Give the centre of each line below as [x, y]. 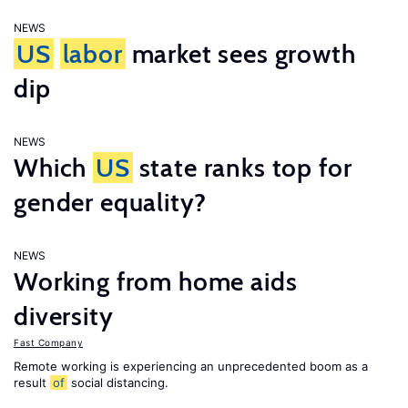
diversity [64, 316]
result [32, 382]
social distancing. [118, 382]
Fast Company [48, 342]
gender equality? [110, 202]
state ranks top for [242, 168]
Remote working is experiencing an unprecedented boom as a [191, 366]
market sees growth [240, 54]
